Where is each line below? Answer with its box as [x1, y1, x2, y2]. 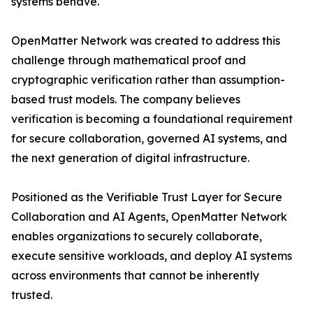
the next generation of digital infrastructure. [11, 150, 249, 165]
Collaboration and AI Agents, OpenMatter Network [11, 209, 287, 224]
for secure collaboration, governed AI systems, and [11, 131, 287, 145]
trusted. [11, 287, 52, 302]
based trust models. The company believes [11, 92, 240, 106]
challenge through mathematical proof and [11, 52, 246, 67]
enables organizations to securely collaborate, [11, 228, 262, 243]
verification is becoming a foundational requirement [11, 111, 293, 126]
